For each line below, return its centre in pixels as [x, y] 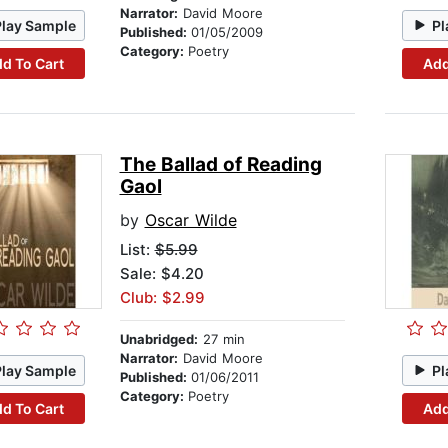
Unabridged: [158, 339]
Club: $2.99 [162, 298]
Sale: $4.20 [161, 274]
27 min [221, 339]
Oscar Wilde [190, 220]
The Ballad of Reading [220, 165]
